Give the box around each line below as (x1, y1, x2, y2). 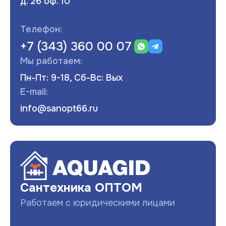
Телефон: (20, 23, 62, 35)
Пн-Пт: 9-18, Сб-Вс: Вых (20, 72, 123, 83)
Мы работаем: (20, 55, 82, 67)
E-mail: (20, 86, 48, 97)
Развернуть (90, 111, 136, 122)
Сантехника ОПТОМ (20, 180, 142, 195)
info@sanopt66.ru (20, 102, 98, 114)
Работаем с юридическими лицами (20, 197, 175, 208)
